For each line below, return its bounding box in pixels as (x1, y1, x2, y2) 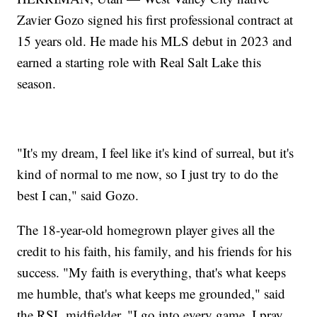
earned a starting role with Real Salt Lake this (17, 53, 262, 71)
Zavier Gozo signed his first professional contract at (17, 11, 294, 29)
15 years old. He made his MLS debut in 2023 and (17, 32, 293, 50)
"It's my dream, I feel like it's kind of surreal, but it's (17, 144, 294, 162)
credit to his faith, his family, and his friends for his (17, 242, 292, 260)
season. (17, 74, 57, 93)
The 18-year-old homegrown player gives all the (17, 221, 275, 239)
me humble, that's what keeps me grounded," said (17, 284, 286, 303)
